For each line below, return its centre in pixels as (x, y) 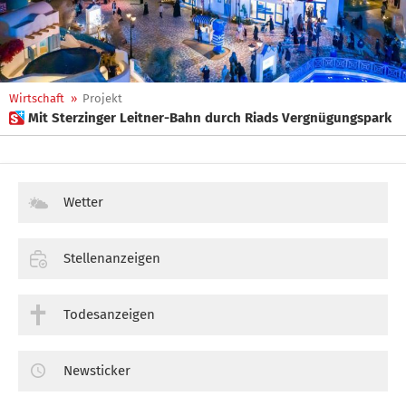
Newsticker (97, 370)
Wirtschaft (37, 98)
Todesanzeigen (109, 314)
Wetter (83, 202)
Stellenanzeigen (112, 258)
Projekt (102, 98)
